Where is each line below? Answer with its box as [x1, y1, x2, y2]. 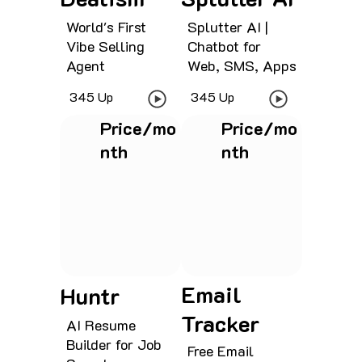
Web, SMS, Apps [187, 55, 297, 75]
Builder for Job [65, 335, 162, 355]
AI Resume [65, 315, 136, 335]
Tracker [181, 309, 259, 339]
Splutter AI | [187, 16, 268, 36]
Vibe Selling [65, 36, 145, 56]
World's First [65, 16, 146, 36]
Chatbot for [187, 36, 261, 56]
